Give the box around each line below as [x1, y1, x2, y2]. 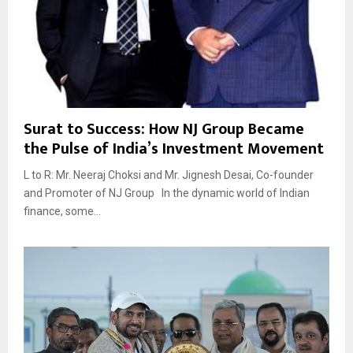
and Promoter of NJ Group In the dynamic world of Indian [24, 187, 310, 200]
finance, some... [24, 205, 101, 218]
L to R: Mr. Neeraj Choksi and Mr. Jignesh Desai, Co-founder [24, 169, 314, 182]
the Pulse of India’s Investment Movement [24, 136, 324, 163]
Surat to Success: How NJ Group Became [24, 116, 304, 143]
